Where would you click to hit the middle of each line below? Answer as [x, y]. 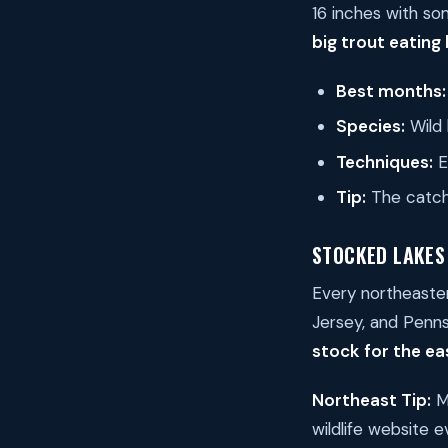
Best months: [391, 90]
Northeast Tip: [371, 400]
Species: [370, 126]
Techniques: [384, 161]
